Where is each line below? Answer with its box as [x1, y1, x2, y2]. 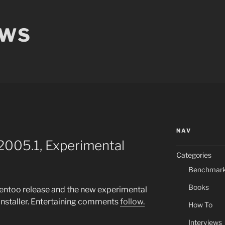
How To [188, 200, 212, 209]
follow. [120, 197, 145, 207]
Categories [176, 151, 211, 159]
